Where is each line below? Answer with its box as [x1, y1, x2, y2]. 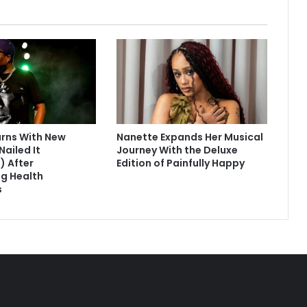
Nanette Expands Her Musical [116, 130, 263, 145]
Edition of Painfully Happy [116, 156, 245, 171]
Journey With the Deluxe [116, 143, 238, 158]
